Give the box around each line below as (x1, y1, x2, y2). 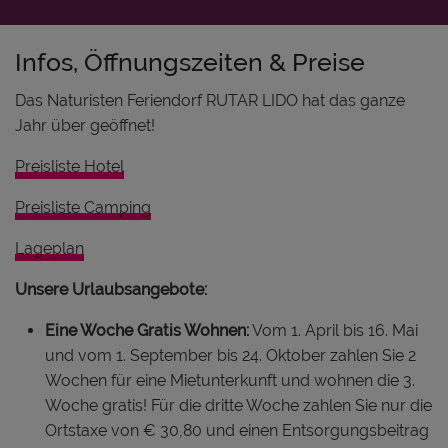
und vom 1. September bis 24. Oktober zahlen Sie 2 (45, 345, 416, 365)
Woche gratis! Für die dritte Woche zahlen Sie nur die (45, 395, 432, 415)
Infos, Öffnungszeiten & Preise (15, 46, 365, 77)
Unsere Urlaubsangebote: (15, 279, 207, 299)
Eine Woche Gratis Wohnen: (45, 320, 249, 340)
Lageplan (15, 238, 84, 258)
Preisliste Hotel (15, 156, 124, 176)
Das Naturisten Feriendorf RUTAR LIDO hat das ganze (15, 90, 405, 110)
